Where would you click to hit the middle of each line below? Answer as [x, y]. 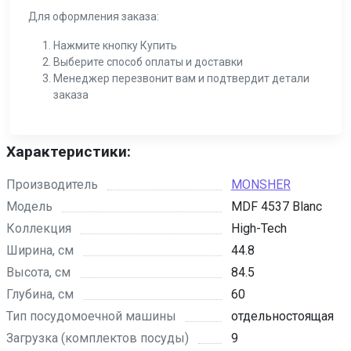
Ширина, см [40, 251]
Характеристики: [69, 152]
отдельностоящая [282, 317]
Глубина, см [40, 295]
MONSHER [261, 185]
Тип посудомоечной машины [91, 317]
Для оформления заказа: [94, 17]
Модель [29, 207]
